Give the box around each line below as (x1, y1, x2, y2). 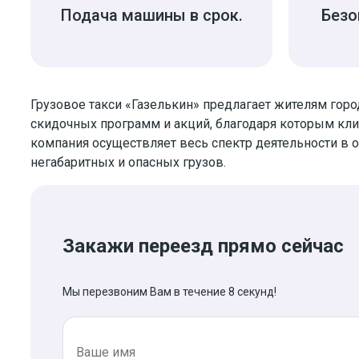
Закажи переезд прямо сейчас (63, 234, 344, 257)
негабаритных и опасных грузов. (30, 154, 226, 170)
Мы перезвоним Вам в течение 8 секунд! (63, 284, 276, 298)
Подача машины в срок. (60, 5, 243, 25)
